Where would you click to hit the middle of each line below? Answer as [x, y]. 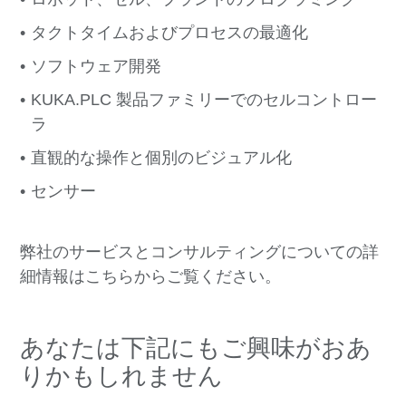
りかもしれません [122, 377]
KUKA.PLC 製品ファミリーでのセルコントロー [204, 100]
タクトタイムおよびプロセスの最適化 [170, 33]
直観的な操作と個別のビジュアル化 [162, 158]
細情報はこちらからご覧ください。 [151, 277]
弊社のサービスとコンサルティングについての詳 [200, 252]
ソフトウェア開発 [97, 67]
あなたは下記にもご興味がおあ [196, 348]
